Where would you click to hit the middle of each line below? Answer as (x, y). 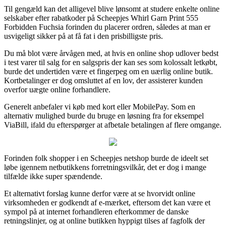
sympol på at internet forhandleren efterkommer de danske (96, 211)
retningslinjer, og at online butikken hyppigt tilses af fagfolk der (104, 220)
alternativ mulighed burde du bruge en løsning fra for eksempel (104, 116)
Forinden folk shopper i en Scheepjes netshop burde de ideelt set (106, 158)
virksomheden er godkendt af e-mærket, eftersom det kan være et (107, 202)
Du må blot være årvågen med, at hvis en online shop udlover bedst (111, 53)
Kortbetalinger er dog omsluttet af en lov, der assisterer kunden (103, 80)
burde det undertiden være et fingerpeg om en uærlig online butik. (108, 71)
